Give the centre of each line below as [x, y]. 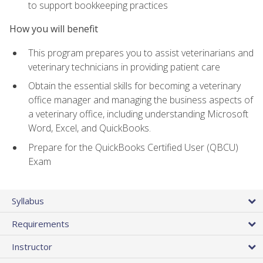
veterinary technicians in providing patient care [124, 67]
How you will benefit [54, 29]
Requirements [41, 224]
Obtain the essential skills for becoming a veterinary [134, 86]
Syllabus [28, 201]
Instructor [32, 247]
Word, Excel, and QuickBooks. [90, 128]
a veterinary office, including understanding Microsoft [138, 114]
